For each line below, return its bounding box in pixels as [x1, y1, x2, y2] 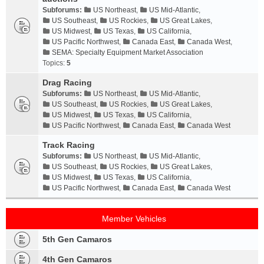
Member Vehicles [102, 214, 166, 223]
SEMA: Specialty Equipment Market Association [52, 48, 203, 57]
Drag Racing [42, 78, 92, 87]
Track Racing [42, 140, 95, 150]
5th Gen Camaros [42, 235, 112, 244]
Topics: [42, 59, 67, 67]
